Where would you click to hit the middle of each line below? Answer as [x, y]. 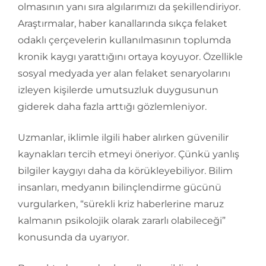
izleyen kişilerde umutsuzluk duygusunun [118, 90]
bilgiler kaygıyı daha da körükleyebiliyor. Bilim [125, 170]
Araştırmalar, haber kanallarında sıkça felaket [123, 23]
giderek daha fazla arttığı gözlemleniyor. [112, 106]
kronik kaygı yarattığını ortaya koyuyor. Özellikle [130, 56]
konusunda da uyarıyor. [73, 237]
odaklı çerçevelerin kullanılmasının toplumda [124, 40]
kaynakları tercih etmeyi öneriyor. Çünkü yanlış [129, 154]
